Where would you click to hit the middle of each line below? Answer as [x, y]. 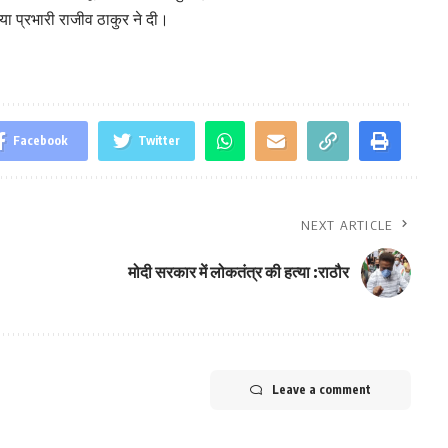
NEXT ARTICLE [347, 224]
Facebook [40, 140]
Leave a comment [321, 389]
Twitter [158, 140]
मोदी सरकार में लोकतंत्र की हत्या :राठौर [238, 272]
